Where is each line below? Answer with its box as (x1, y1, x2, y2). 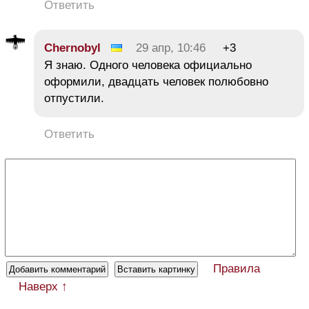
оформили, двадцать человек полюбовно (44, 75, 268, 89)
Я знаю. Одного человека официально (44, 59, 252, 72)
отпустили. (44, 92, 111, 106)
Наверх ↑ (19, 280, 68, 294)
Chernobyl (44, 41, 101, 55)
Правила (213, 262, 260, 276)
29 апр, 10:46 (136, 41, 206, 55)
